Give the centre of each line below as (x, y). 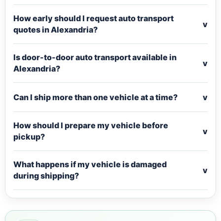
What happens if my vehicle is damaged (90, 164)
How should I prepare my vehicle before (91, 125)
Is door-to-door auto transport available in (95, 57)
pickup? (29, 137)
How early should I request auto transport (93, 18)
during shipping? (46, 176)
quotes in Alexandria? (55, 30)
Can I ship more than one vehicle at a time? (95, 97)
